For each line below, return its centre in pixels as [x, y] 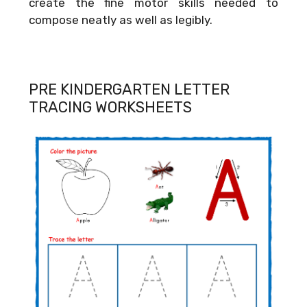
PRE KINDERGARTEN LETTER [129, 89]
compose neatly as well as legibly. [121, 20]
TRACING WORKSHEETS [110, 107]
